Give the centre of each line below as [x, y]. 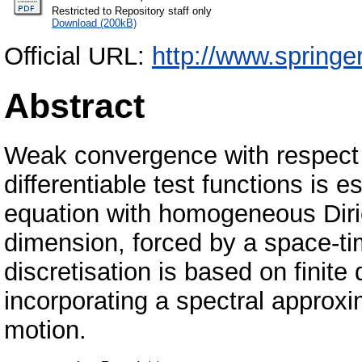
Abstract [74, 105]
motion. [45, 330]
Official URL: [78, 56]
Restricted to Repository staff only [132, 11]
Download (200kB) [94, 23]
